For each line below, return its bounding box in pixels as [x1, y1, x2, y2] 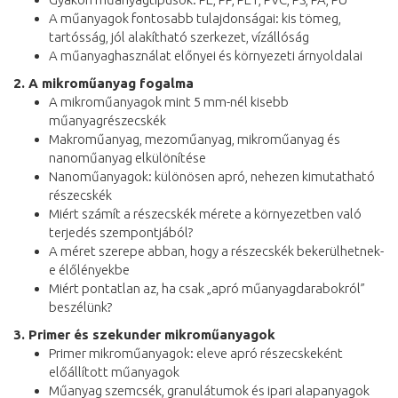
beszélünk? [49, 298, 112, 314]
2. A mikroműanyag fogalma [13, 75, 194, 91]
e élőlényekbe [49, 261, 130, 277]
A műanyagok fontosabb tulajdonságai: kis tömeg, [49, 10, 341, 26]
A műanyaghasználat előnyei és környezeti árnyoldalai [49, 47, 362, 63]
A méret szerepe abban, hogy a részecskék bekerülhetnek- [49, 243, 384, 259]
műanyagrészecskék [49, 112, 166, 128]
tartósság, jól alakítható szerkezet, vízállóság [49, 28, 309, 44]
